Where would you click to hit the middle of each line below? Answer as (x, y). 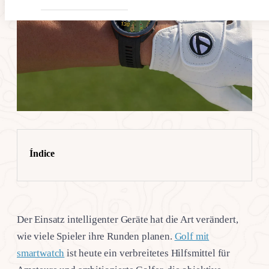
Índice (42, 153)
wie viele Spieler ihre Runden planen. (96, 236)
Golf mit (192, 236)
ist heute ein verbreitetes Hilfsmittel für (147, 253)
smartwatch (41, 253)
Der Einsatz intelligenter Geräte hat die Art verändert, (128, 219)
